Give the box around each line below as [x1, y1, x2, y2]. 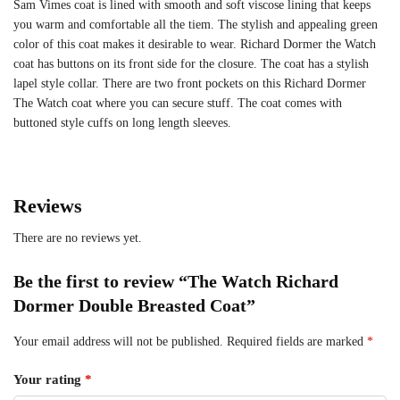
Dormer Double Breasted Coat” [13, 295, 255, 315]
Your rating [13, 372, 85, 387]
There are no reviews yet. [13, 230, 142, 245]
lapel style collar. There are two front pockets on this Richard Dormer [13, 77, 366, 91]
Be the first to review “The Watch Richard [13, 271, 338, 291]
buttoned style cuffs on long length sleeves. [13, 116, 231, 130]
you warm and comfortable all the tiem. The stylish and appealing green [13, 18, 378, 32]
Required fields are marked [227, 334, 367, 348]
